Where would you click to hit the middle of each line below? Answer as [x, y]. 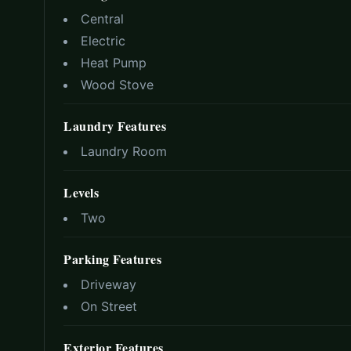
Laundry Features [115, 126]
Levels [81, 193]
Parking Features [112, 259]
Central [102, 19]
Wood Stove [117, 85]
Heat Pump [114, 63]
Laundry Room [124, 152]
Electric [103, 41]
